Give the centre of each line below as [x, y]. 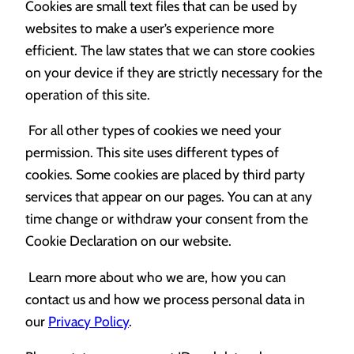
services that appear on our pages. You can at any [169, 197]
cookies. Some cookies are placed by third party [165, 175]
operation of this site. [88, 94]
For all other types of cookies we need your [153, 130]
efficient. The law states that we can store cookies [170, 50]
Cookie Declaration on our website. [128, 241]
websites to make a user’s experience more [150, 28]
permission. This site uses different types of [152, 153]
